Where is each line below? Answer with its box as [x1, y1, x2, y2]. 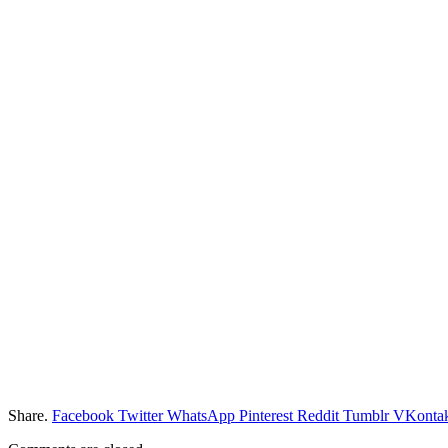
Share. [8, 406, 48, 424]
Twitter [118, 406, 163, 424]
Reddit [297, 406, 339, 424]
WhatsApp [167, 406, 235, 424]
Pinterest [239, 406, 293, 424]
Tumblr [343, 406, 389, 424]
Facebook [52, 406, 114, 424]
